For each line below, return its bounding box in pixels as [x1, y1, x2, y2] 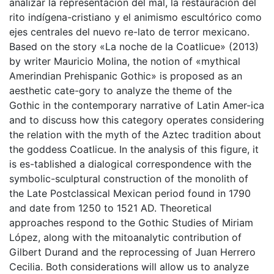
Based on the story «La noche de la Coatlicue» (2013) [9, 40, 259, 53]
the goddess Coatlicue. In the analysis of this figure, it [9, 143, 259, 155]
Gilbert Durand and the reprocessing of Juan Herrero [9, 245, 256, 258]
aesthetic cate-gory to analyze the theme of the [9, 84, 232, 97]
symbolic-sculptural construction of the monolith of [9, 172, 248, 185]
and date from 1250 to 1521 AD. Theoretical [9, 201, 212, 214]
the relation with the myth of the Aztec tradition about [9, 128, 261, 141]
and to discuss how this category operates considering [9, 113, 264, 126]
